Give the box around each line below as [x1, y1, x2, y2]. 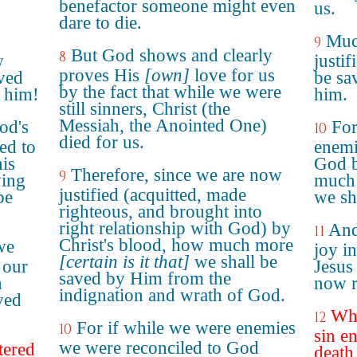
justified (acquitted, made [59, 185, 246, 205]
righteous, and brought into [59, 202, 262, 222]
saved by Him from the [59, 269, 231, 288]
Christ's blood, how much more [59, 235, 293, 255]
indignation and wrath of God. [59, 285, 285, 305]
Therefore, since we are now [71, 165, 282, 185]
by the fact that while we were [59, 82, 281, 102]
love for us [190, 65, 275, 85]
